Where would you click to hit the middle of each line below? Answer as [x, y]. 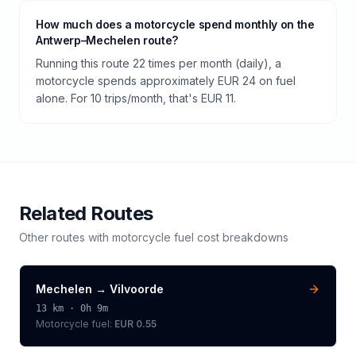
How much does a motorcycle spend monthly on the [175, 24]
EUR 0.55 [135, 324]
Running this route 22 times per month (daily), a [159, 63]
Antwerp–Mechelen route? [107, 40]
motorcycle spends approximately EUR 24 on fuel [166, 81]
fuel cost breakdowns [230, 237]
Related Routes [86, 213]
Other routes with [66, 237]
